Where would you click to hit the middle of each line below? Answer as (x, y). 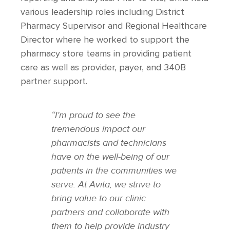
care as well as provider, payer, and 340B (103, 68)
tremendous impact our (98, 129)
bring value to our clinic (99, 198)
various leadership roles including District (102, 12)
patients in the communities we (114, 170)
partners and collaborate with (110, 212)
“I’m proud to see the (93, 115)
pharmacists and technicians (109, 143)
